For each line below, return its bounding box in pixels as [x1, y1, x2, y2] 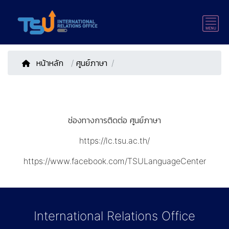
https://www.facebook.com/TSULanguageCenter [23, 156, 206, 166]
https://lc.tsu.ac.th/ [79, 135, 150, 146]
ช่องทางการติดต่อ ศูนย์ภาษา [68, 115, 161, 125]
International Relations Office [34, 209, 195, 223]
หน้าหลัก [36, 58, 66, 68]
